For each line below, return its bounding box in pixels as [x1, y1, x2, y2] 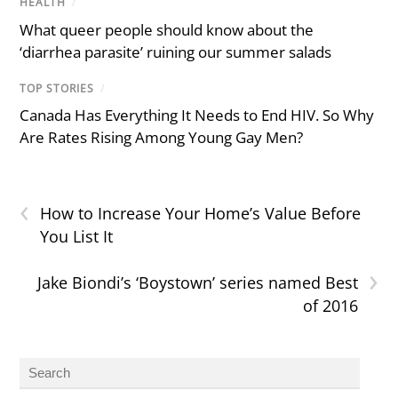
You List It [40, 225, 114, 247]
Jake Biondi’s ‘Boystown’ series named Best [36, 271, 358, 293]
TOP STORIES [20, 80, 95, 96]
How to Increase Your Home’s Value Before [40, 202, 362, 224]
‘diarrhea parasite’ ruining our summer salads [20, 41, 332, 62]
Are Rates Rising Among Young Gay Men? [20, 126, 304, 147]
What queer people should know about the [20, 19, 314, 40]
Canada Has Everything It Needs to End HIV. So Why [20, 104, 375, 125]
